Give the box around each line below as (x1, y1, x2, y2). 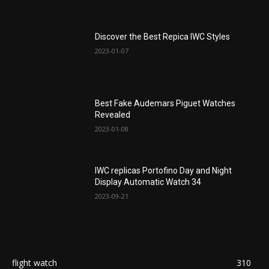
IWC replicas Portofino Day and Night (95, 166, 232, 176)
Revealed (95, 110, 131, 120)
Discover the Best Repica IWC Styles (95, 31, 231, 41)
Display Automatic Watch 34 (95, 177, 202, 187)
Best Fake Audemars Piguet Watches (95, 98, 236, 109)
